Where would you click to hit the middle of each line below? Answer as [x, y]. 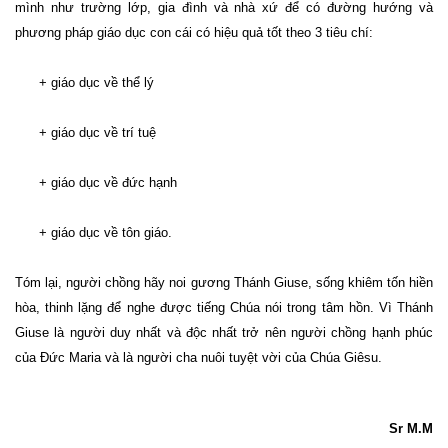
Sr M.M [411, 429]
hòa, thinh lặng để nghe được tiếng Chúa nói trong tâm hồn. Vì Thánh [224, 308]
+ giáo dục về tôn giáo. [93, 233]
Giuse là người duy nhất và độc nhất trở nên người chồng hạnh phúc [224, 333]
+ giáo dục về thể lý [84, 83]
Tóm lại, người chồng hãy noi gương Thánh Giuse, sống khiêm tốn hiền [224, 283]
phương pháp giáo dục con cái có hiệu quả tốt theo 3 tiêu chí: [194, 33]
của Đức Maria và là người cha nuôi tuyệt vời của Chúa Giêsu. [198, 358]
